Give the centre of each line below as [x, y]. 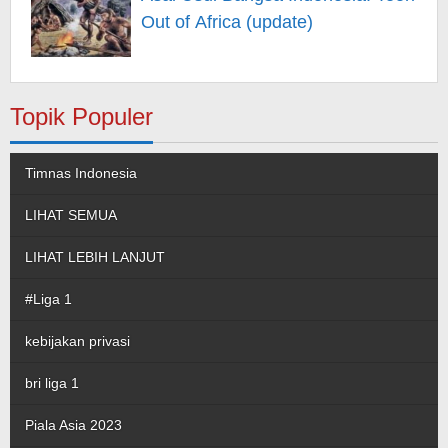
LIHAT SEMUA [71, 215]
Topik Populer [81, 116]
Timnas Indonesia [81, 173]
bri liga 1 [52, 383]
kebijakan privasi [77, 341]
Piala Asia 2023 [73, 425]
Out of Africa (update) [227, 22]
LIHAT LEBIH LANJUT [95, 257]
